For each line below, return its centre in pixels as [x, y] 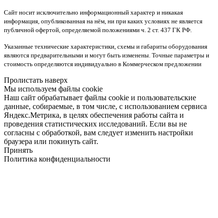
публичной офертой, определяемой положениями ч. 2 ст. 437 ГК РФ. [98, 30]
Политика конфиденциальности [57, 159]
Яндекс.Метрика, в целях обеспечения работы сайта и [94, 115]
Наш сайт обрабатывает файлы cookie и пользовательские [100, 98]
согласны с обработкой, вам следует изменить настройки [99, 133]
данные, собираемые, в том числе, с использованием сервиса [105, 107]
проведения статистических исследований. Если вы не [95, 124]
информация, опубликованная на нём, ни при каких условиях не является [103, 21]
